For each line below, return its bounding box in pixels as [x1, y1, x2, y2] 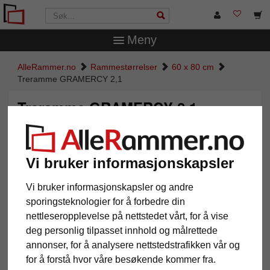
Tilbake [20, 247, 48, 257]
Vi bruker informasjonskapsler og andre [26, 182, 194, 193]
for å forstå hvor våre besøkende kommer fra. [26, 254, 216, 265]
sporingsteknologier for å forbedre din [26, 196, 186, 207]
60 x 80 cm [172, 62, 214, 72]
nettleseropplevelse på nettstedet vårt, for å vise [26, 211, 229, 222]
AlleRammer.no [17, 62, 76, 72]
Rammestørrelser [90, 62, 157, 72]
